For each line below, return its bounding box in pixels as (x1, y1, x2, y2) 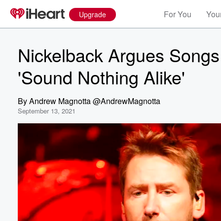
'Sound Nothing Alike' (18, 64, 185, 89)
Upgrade (79, 9, 106, 19)
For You (164, 8, 191, 20)
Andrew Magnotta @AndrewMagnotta (29, 95, 160, 107)
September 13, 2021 (18, 106, 75, 115)
